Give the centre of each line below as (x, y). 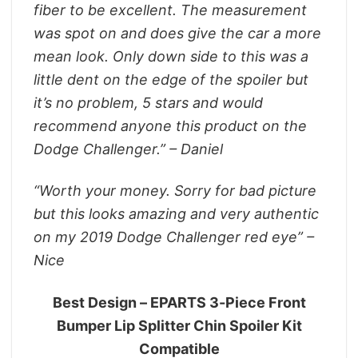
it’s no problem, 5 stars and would (148, 102)
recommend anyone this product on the (170, 125)
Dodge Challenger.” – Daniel (128, 149)
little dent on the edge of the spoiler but (171, 79)
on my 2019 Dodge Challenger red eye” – (174, 237)
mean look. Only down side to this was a (171, 56)
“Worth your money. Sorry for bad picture (175, 191)
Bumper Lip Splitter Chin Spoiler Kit (179, 325)
